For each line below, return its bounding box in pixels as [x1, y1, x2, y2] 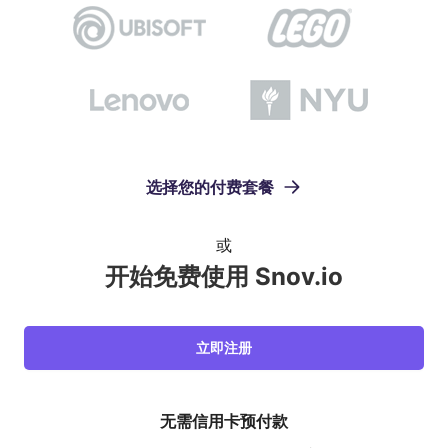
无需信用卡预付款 [160, 411, 288, 431]
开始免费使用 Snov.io [105, 262, 343, 291]
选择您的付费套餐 [146, 177, 274, 197]
